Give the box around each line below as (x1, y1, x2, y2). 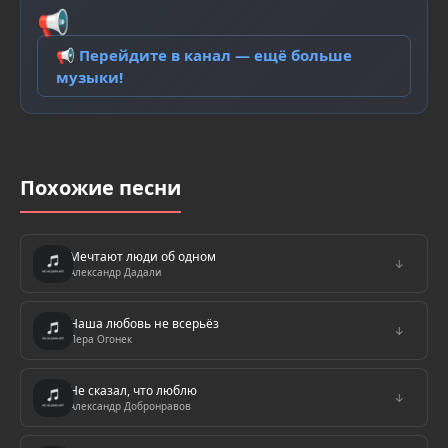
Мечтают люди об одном (69, 248, 216, 265)
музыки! (56, 67, 123, 87)
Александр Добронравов (69, 399, 191, 413)
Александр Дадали (69, 265, 161, 279)
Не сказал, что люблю (69, 382, 197, 399)
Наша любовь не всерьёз (69, 315, 219, 332)
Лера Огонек (69, 332, 132, 346)
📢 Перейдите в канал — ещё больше (56, 45, 352, 65)
